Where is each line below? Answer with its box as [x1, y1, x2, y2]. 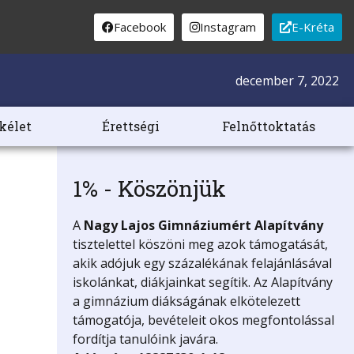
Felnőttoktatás [221, 118, 315, 135]
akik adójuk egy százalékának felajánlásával [72, 254, 332, 273]
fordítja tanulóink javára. [72, 330, 218, 348]
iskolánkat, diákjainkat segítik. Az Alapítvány [72, 273, 333, 292]
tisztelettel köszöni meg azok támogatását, [72, 235, 328, 254]
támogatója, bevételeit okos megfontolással [72, 311, 334, 330]
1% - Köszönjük [72, 174, 226, 204]
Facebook [113, 18, 166, 35]
